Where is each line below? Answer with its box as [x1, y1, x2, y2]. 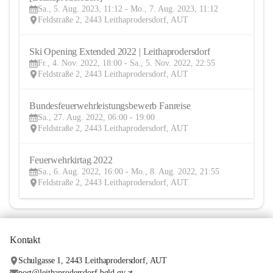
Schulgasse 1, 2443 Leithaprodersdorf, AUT [18, 256, 168, 266]
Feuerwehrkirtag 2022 [29, 155, 113, 166]
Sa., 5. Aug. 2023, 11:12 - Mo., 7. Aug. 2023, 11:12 [38, 4, 218, 14]
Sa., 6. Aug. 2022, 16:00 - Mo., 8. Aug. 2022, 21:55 [38, 167, 219, 177]
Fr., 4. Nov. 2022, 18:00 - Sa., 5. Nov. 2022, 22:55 [38, 58, 215, 68]
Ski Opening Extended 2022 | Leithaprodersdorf [29, 46, 210, 57]
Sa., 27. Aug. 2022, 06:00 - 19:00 [38, 113, 155, 122]
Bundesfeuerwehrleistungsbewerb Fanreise [29, 101, 191, 112]
